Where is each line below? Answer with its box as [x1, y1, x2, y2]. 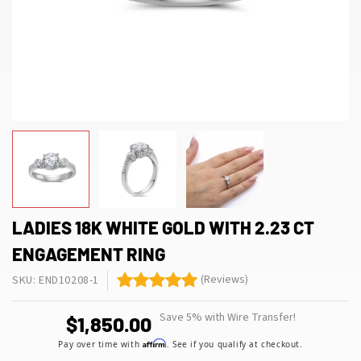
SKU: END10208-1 [12, 272, 99, 288]
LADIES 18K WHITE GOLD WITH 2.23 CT [12, 216, 314, 238]
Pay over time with [58, 338, 143, 350]
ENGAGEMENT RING [12, 243, 165, 264]
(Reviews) [201, 272, 248, 288]
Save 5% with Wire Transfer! [159, 309, 296, 326]
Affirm [142, 337, 167, 348]
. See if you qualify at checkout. [166, 338, 303, 350]
